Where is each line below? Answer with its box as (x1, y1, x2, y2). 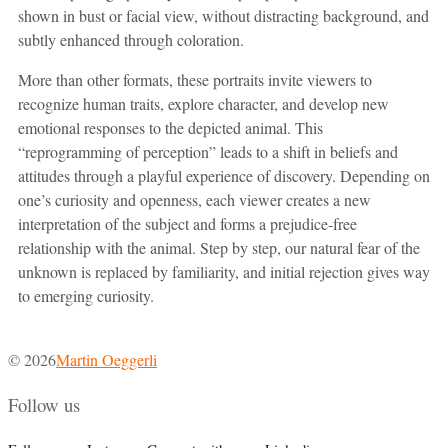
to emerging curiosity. (18, 284, 154, 306)
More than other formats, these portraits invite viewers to (18, 68, 372, 90)
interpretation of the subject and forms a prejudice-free (18, 212, 357, 234)
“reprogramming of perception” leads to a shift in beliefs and (18, 140, 398, 162)
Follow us (8, 391, 80, 417)
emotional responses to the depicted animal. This (18, 116, 323, 138)
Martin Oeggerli (56, 348, 157, 370)
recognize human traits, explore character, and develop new (18, 92, 389, 114)
